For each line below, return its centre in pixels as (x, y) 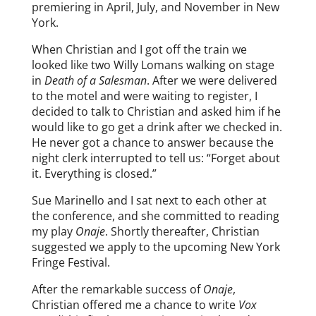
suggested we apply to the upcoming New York (156, 247)
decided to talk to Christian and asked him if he (156, 111)
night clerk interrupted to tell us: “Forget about (156, 158)
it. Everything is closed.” (94, 173)
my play (53, 231)
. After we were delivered (212, 80)
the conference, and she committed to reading (155, 215)
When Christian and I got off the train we (139, 49)
